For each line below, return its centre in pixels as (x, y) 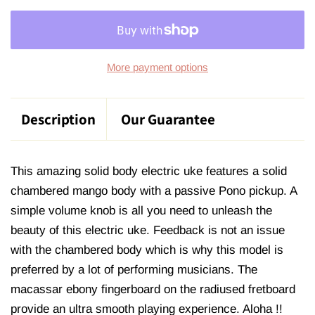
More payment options (157, 67)
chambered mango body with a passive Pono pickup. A (154, 191)
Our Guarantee (168, 120)
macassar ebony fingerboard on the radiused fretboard (153, 290)
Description (58, 120)
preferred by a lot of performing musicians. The (134, 270)
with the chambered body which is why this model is (147, 250)
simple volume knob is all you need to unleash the (141, 211)
